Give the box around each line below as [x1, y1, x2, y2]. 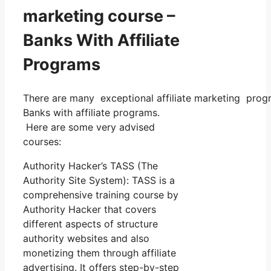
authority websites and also [23, 232, 149, 244]
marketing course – [23, 6, 175, 27]
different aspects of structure [23, 217, 158, 230]
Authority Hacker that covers [23, 203, 156, 215]
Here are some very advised [23, 120, 155, 133]
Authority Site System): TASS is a [23, 174, 175, 186]
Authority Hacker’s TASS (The [23, 159, 158, 172]
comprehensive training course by [23, 188, 178, 201]
